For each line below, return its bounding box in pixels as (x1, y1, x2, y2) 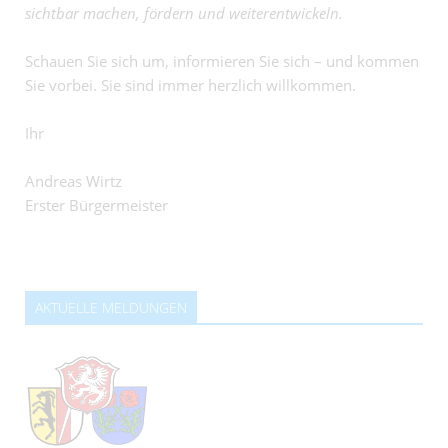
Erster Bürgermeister (25, 195, 168, 215)
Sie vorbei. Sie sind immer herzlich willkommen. (25, 75, 356, 95)
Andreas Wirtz (25, 171, 122, 191)
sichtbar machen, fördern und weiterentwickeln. (25, 3, 343, 23)
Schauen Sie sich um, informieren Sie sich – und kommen (25, 51, 419, 71)
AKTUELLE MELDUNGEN (35, 298, 187, 317)
